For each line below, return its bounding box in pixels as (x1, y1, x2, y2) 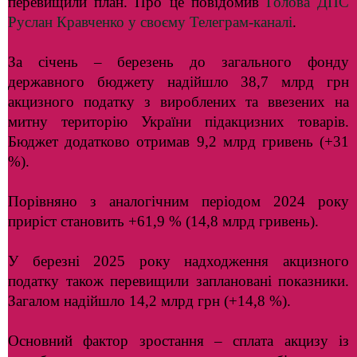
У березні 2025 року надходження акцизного (8, 253, 349, 269)
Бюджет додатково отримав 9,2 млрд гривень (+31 (8, 133, 349, 150)
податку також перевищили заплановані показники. (8, 273, 349, 289)
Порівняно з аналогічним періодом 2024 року (8, 193, 349, 210)
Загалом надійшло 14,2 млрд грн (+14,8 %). (8, 292, 291, 309)
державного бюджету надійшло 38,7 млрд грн (8, 73, 349, 90)
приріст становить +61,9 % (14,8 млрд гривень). (8, 213, 319, 229)
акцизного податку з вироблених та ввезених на (8, 93, 349, 110)
